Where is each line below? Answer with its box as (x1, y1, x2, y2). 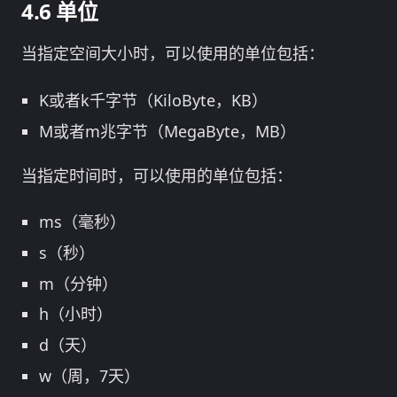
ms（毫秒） (39, 211, 126, 233)
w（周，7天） (39, 365, 140, 387)
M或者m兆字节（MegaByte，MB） (39, 120, 296, 142)
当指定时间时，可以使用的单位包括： (21, 164, 292, 186)
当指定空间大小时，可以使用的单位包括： (21, 43, 324, 65)
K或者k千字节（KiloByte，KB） (39, 89, 268, 111)
